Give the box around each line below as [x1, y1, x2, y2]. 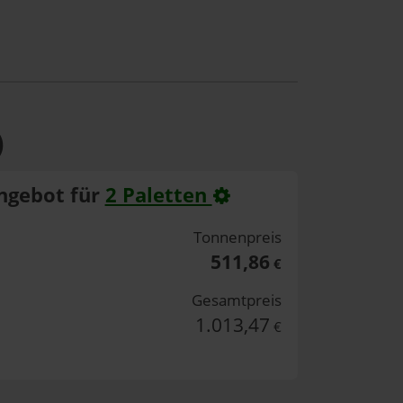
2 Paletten [104, 181, 212, 210]
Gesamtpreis [192, 289, 282, 310]
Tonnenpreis [193, 226, 282, 247]
